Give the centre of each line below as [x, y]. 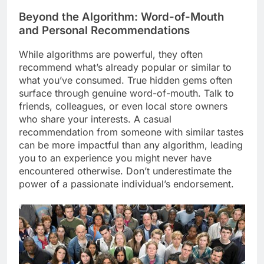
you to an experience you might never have [115, 158]
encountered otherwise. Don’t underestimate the [125, 171]
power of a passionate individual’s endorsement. [126, 184]
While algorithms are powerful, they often [111, 55]
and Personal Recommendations [104, 30]
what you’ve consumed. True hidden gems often [126, 80]
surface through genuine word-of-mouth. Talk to [126, 93]
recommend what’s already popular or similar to [125, 67]
